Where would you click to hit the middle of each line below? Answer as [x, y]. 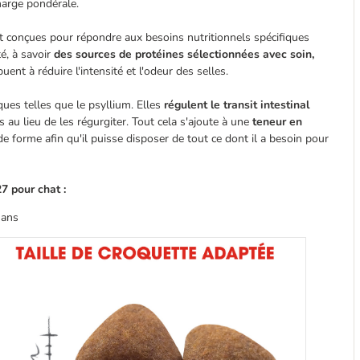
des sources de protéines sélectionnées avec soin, [184, 54]
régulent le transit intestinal [237, 105]
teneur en [277, 122]
